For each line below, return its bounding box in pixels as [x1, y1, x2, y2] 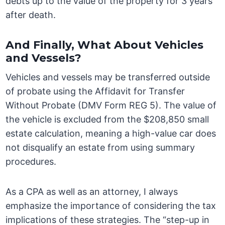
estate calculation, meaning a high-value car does [6, 128, 216, 139]
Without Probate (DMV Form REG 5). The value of [6, 100, 217, 111]
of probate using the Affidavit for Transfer [6, 86, 185, 97]
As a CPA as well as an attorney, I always [6, 186, 178, 197]
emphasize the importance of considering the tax [6, 200, 216, 211]
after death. [6, 10, 56, 21]
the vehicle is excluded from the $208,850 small [6, 114, 209, 125]
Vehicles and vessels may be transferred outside [6, 72, 210, 83]
